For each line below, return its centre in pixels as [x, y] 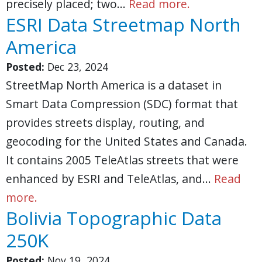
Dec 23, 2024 [78, 67]
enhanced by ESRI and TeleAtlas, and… [110, 179]
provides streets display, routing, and [105, 123]
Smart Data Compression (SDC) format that [122, 104]
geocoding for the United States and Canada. [127, 141]
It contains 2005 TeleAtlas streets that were [122, 160]
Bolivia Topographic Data [114, 218]
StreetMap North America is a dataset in [114, 85]
